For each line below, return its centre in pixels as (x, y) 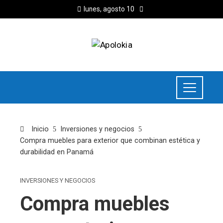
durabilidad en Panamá (57, 152)
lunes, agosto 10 (109, 9)
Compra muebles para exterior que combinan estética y (110, 141)
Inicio (39, 129)
